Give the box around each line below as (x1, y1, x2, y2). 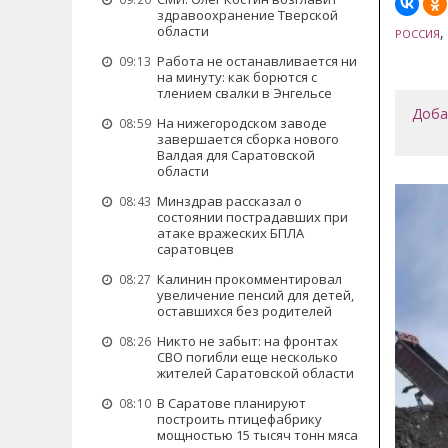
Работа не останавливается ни (157, 52, 357, 70)
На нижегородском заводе (157, 114, 327, 132)
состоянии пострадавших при (157, 208, 348, 226)
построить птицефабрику (157, 410, 322, 428)
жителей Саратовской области (157, 364, 354, 382)
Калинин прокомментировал (157, 270, 342, 288)
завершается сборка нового (157, 130, 339, 148)
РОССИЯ (394, 25, 440, 41)
